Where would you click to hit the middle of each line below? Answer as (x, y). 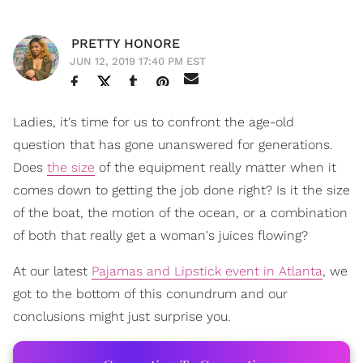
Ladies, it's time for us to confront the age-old (154, 122)
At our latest (52, 271)
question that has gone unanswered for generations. (173, 144)
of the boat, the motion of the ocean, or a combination (180, 212)
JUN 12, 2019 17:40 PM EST (138, 61)
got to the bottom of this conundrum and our (150, 293)
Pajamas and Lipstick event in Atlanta (207, 271)
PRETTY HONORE (126, 43)
